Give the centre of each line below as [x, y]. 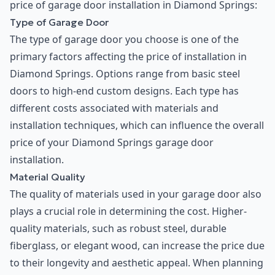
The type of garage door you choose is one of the [124, 40]
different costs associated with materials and [114, 108]
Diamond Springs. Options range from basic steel [125, 74]
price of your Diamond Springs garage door [112, 143]
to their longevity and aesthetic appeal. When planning [137, 263]
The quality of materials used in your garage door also [136, 194]
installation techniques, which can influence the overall [137, 126]
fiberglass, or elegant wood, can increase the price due [137, 246]
